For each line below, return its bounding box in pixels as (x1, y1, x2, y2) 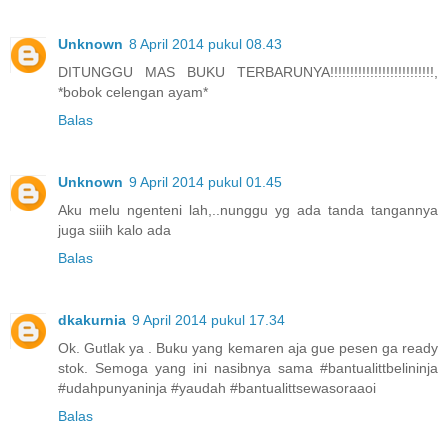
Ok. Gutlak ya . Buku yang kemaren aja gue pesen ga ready (58, 339, 438, 356)
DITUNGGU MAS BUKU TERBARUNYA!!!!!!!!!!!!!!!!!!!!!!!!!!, (58, 64, 438, 81)
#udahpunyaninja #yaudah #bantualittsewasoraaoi (58, 379, 376, 396)
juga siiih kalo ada (58, 222, 171, 238)
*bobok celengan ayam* (58, 84, 208, 101)
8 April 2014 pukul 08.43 (129, 36, 282, 53)
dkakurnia (58, 311, 126, 328)
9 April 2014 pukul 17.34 (132, 311, 285, 328)
